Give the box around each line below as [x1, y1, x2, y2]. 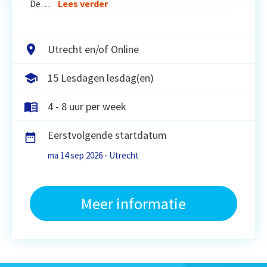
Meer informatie [81, 193, 186, 213]
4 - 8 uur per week [47, 99, 126, 113]
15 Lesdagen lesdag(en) [47, 70, 154, 85]
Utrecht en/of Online [47, 42, 139, 56]
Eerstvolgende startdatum [47, 128, 167, 142]
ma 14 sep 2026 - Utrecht [47, 149, 139, 161]
